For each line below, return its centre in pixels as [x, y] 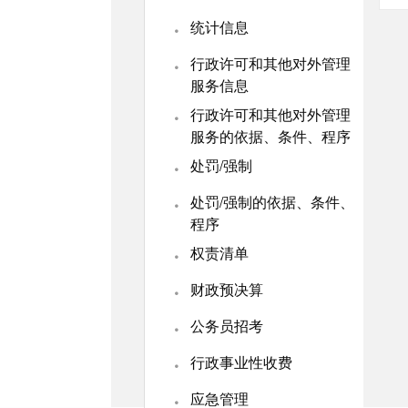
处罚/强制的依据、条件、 [272, 202]
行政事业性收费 [241, 362]
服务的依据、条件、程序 [270, 136]
